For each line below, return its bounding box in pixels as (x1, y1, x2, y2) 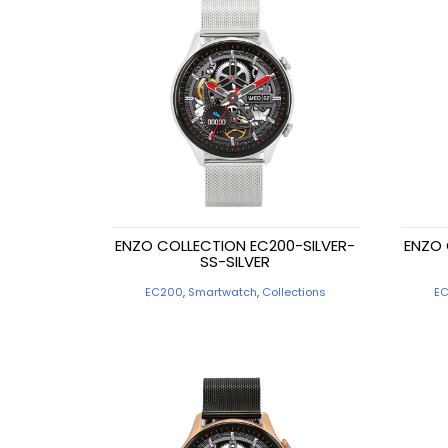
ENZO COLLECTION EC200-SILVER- (115, 235, 356, 257)
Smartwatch (187, 284, 257, 301)
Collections (261, 284, 326, 301)
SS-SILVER (200, 251, 271, 273)
